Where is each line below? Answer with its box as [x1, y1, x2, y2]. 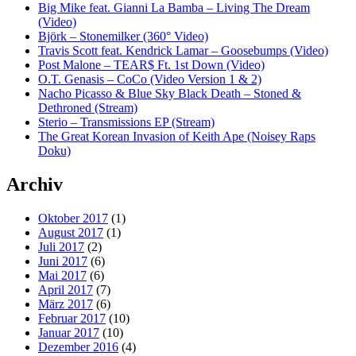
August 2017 [38, 225, 103, 239]
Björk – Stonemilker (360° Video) [38, 29, 208, 43]
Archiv [6, 173, 63, 195]
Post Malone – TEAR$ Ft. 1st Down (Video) [38, 57, 265, 72]
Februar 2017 [38, 311, 106, 325]
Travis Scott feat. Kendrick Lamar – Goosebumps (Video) [38, 43, 328, 57]
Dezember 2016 [38, 339, 118, 354]
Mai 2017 [38, 268, 87, 282]
